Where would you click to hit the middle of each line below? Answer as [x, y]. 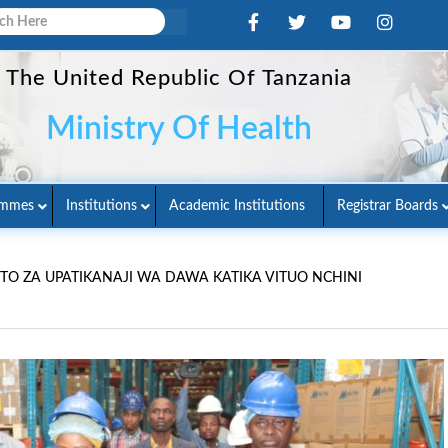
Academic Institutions [237, 206]
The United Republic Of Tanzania [178, 77]
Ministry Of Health [178, 128]
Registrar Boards [387, 206]
